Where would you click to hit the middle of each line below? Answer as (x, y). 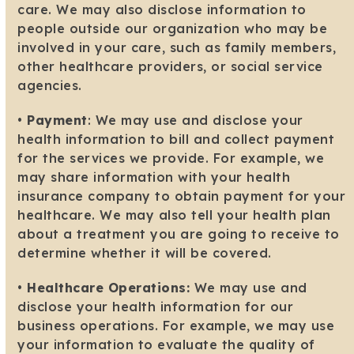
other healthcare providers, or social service (170, 67)
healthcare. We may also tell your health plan (174, 215)
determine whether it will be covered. (145, 253)
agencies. (50, 86)
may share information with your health (154, 177)
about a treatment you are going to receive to (179, 234)
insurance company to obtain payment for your (182, 196)
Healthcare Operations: (109, 288)
